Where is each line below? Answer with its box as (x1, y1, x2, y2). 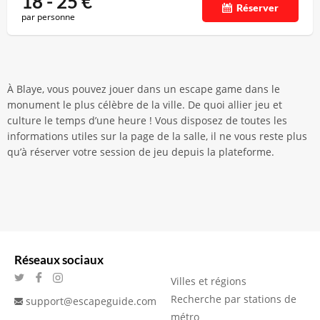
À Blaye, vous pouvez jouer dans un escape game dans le (7, 82, 280, 96)
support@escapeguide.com (26, 294, 156, 308)
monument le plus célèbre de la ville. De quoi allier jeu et (7, 98, 282, 111)
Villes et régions (171, 274, 246, 288)
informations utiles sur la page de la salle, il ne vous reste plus (7, 129, 307, 143)
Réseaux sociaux (14, 252, 104, 267)
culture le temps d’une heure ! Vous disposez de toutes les (7, 114, 287, 127)
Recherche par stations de (171, 292, 296, 306)
